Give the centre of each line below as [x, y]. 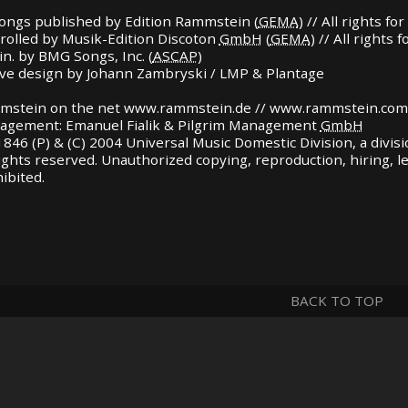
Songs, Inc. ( [111, 56]
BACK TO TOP [337, 301]
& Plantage [286, 73]
